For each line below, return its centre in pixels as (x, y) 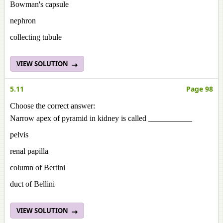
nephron (29, 21)
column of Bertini (38, 167)
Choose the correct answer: (53, 106)
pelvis (36, 135)
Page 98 (200, 89)
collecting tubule (36, 37)
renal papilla (29, 151)
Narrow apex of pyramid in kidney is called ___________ (101, 118)
